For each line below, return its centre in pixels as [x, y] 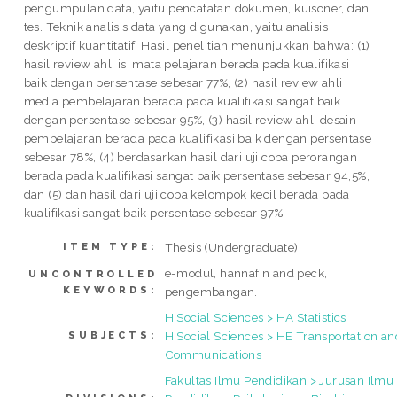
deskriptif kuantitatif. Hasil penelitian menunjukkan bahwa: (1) [197, 45]
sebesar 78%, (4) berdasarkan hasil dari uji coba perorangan [191, 156]
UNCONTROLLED [93, 275]
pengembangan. [211, 292]
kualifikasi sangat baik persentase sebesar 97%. [155, 212]
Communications [213, 355]
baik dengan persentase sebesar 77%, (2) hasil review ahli [183, 82]
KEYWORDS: [110, 291]
